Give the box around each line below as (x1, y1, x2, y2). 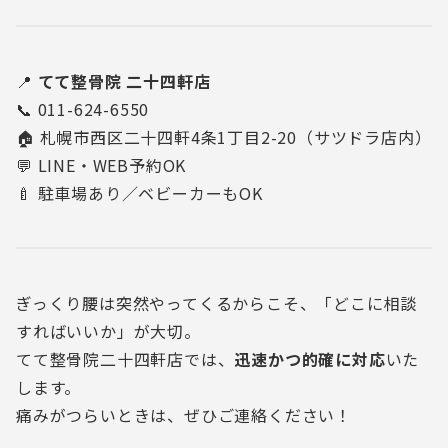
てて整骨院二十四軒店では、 (16, 347, 235, 371)
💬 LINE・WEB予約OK (16, 153, 187, 177)
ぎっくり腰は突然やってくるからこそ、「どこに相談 (16, 291, 418, 315)
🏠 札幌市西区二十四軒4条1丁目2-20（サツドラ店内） (16, 125, 432, 149)
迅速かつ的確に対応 (234, 347, 386, 371)
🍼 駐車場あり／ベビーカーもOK (16, 181, 263, 205)
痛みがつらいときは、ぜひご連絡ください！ (16, 403, 352, 427)
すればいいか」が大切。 (16, 319, 201, 343)
